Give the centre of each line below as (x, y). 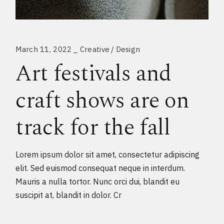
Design (128, 49)
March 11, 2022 (44, 49)
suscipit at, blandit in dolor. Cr (69, 195)
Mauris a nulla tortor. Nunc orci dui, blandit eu (98, 182)
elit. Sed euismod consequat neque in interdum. (100, 168)
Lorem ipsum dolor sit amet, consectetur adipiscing (108, 155)
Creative (95, 49)
